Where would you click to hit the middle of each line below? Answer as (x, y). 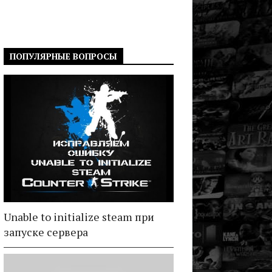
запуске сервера (46, 232)
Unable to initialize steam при (79, 217)
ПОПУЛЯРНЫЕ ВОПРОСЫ (63, 56)
